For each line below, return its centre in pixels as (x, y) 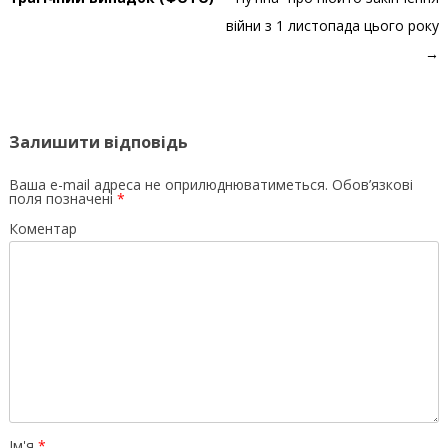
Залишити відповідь (98, 141)
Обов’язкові (370, 184)
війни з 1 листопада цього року (333, 25)
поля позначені (62, 198)
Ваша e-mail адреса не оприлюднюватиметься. (168, 184)
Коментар (42, 228)
